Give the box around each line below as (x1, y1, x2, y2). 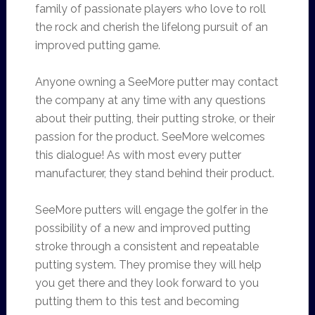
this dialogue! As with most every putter (34, 148, 241, 162)
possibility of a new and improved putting (34, 221, 250, 235)
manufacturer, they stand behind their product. (34, 167, 274, 180)
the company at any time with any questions (34, 94, 266, 107)
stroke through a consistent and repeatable (34, 240, 259, 253)
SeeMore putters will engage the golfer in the (34, 203, 268, 217)
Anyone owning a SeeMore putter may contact (34, 75, 278, 89)
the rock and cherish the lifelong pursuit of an (34, 20, 268, 34)
